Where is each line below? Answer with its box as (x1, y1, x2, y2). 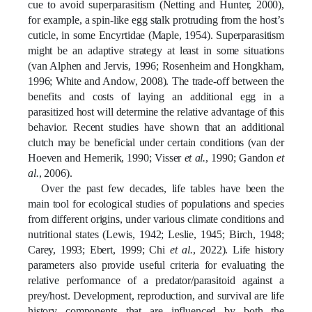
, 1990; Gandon (205, 151, 277, 164)
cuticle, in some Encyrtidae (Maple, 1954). (28, 29, 216, 41)
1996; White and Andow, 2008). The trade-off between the (28, 75, 284, 87)
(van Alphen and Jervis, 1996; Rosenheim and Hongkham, (28, 59, 284, 72)
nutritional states (28, 228, 103, 240)
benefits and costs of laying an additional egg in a (28, 90, 284, 102)
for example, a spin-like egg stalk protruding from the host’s (28, 13, 284, 26)
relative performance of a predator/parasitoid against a (28, 274, 284, 286)
